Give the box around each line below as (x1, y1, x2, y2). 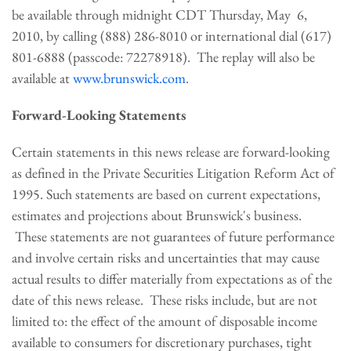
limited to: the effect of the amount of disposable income (12, 312, 317, 330)
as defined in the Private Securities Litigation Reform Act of (12, 164, 335, 182)
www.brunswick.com (73, 69, 186, 87)
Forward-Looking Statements (12, 106, 186, 124)
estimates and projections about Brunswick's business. (12, 206, 302, 224)
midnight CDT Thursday (122, 5, 260, 24)
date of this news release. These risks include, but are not (12, 291, 317, 309)
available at (12, 69, 73, 87)
